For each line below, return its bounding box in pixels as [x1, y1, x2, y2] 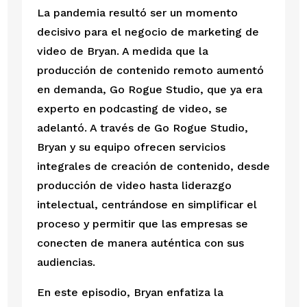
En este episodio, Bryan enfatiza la [36, 286, 223, 299]
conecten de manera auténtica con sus [36, 236, 244, 250]
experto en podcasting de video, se [36, 102, 228, 116]
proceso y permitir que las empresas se [36, 217, 248, 231]
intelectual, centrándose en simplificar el [36, 198, 257, 212]
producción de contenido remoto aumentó [36, 64, 264, 77]
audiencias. [36, 256, 95, 269]
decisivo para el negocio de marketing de [36, 25, 259, 39]
